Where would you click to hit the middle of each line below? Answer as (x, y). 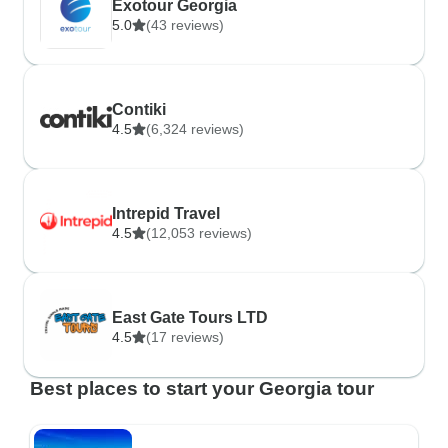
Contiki (139, 109)
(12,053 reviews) (199, 233)
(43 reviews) (185, 25)
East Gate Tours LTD (190, 317)
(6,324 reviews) (195, 129)
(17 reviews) (185, 337)
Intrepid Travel (166, 213)
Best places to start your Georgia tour (202, 388)
